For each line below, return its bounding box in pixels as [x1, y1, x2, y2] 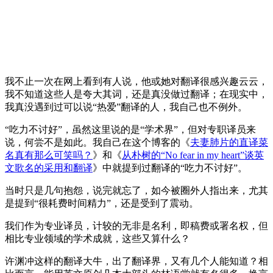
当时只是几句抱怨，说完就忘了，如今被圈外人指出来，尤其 [5, 185, 268, 196]
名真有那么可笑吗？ [5, 149, 93, 160]
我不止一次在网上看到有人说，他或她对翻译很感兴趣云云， [5, 76, 268, 87]
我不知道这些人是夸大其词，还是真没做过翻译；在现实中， [5, 88, 268, 99]
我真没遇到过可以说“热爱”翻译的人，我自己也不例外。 [5, 101, 247, 112]
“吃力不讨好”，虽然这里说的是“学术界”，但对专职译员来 [5, 124, 256, 135]
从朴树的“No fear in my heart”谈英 [122, 149, 264, 160]
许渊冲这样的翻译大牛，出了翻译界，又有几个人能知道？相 [5, 255, 268, 266]
